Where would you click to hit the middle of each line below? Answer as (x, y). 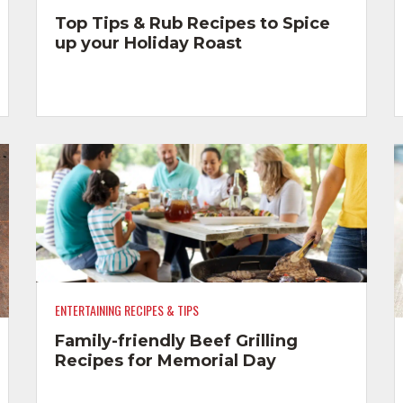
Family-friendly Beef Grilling (176, 340)
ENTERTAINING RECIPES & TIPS (126, 310)
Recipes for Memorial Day (165, 360)
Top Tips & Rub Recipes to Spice (192, 23)
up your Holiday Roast (148, 43)
